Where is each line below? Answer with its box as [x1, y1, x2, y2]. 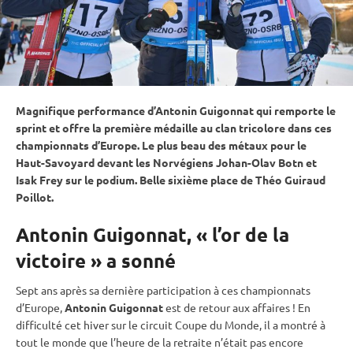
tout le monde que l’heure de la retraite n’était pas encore [16, 334, 303, 349]
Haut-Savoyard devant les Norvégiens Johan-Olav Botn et [16, 154, 317, 169]
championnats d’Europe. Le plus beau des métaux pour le [16, 137, 307, 152]
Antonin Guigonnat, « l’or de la [16, 221, 289, 247]
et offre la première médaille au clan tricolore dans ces [46, 120, 332, 135]
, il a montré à [259, 317, 325, 332]
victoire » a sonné [16, 247, 176, 273]
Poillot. [16, 189, 54, 204]
